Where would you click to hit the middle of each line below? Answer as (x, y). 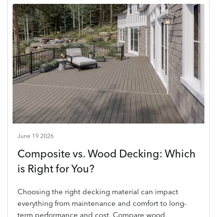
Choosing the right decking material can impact (98, 192)
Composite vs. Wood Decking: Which (107, 154)
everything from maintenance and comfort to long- (102, 203)
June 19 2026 (36, 136)
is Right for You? (56, 169)
